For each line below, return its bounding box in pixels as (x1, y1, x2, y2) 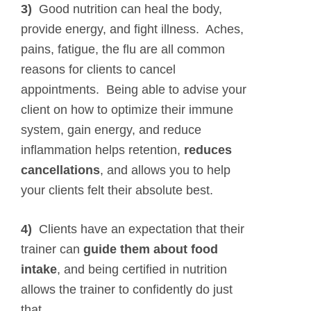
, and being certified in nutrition (57, 262, 227, 277)
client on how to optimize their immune (21, 103, 233, 117)
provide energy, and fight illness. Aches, (21, 22, 244, 37)
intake (21, 262, 57, 277)
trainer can (21, 242, 83, 257)
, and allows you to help (100, 163, 230, 178)
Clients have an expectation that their (32, 222, 244, 237)
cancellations (21, 163, 100, 178)
